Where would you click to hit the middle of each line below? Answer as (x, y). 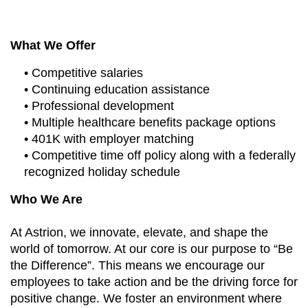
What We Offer (53, 45)
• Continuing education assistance (117, 89)
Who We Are (46, 199)
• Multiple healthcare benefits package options (150, 122)
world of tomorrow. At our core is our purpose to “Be (152, 249)
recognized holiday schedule (102, 172)
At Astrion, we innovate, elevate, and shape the (139, 232)
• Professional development (99, 106)
